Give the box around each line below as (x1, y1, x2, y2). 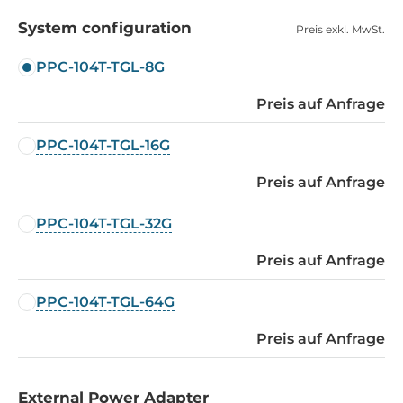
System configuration (18, 18, 192, 37)
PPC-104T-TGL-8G (36, 58, 165, 76)
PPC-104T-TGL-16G (36, 136, 170, 154)
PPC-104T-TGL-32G (36, 214, 172, 232)
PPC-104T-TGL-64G (36, 292, 175, 310)
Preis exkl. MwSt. (296, 22, 385, 36)
